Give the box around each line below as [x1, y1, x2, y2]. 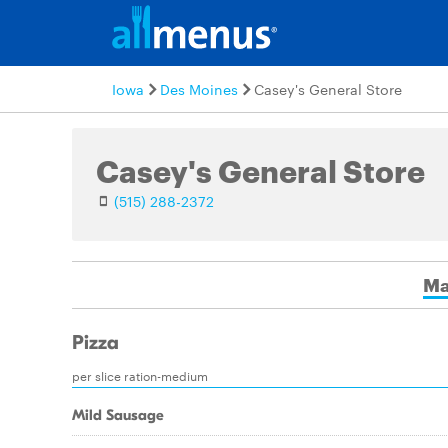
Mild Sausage [72, 406, 164, 424]
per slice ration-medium [72, 366, 208, 384]
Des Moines [160, 79, 238, 99]
